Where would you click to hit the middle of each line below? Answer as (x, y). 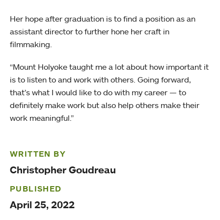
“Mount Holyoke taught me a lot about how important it (109, 67)
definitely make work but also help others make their (105, 105)
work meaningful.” (42, 118)
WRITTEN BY (38, 154)
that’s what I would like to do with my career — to (98, 92)
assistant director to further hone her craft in (90, 31)
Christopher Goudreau (63, 170)
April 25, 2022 (42, 205)
